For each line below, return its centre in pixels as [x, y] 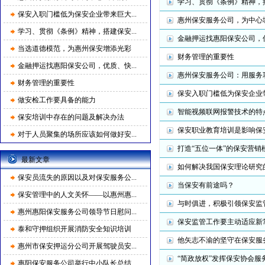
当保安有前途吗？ [206, 185]
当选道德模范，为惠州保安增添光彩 [75, 49]
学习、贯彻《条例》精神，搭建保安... [77, 31]
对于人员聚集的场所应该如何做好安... [77, 134]
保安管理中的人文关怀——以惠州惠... [77, 195]
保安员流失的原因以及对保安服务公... [77, 177]
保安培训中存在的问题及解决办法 [71, 117]
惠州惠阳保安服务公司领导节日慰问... [77, 212]
